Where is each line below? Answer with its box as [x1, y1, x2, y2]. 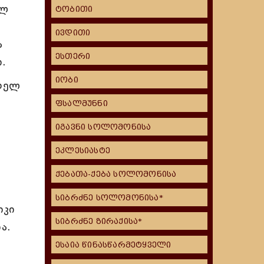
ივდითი [55, 28, 91, 38]
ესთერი [55, 51, 91, 61]
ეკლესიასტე [55, 146, 110, 156]
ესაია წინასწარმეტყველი [55, 240, 171, 250]
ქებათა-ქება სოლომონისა [55, 169, 177, 179]
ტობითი [55, 4, 93, 14]
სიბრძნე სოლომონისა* [55, 193, 163, 203]
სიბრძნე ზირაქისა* [55, 216, 143, 226]
